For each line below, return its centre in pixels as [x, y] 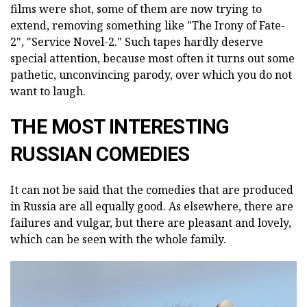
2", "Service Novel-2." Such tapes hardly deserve [137, 41]
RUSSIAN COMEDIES [100, 154]
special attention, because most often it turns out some [152, 58]
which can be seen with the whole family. [118, 239]
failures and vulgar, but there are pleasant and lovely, [151, 222]
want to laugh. [48, 91]
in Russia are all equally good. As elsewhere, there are [152, 206]
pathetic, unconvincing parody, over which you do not [151, 74]
